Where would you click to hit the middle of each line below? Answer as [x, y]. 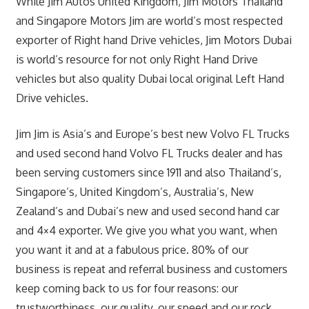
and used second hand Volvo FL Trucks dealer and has [149, 153]
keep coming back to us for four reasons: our [127, 288]
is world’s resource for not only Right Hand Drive [137, 59]
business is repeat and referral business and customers [151, 269]
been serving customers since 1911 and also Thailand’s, [148, 172]
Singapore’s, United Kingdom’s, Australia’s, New [134, 191]
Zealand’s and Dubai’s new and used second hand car [147, 211]
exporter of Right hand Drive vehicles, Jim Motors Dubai [153, 40]
